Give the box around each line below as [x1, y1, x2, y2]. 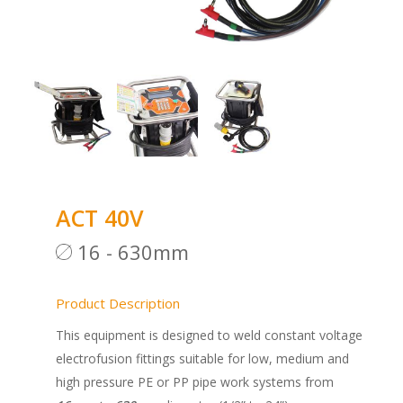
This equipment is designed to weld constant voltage [55, 327, 363, 345]
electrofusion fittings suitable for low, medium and [55, 350, 349, 368]
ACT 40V [55, 202, 144, 234]
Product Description [55, 294, 180, 313]
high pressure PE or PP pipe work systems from [55, 373, 334, 391]
